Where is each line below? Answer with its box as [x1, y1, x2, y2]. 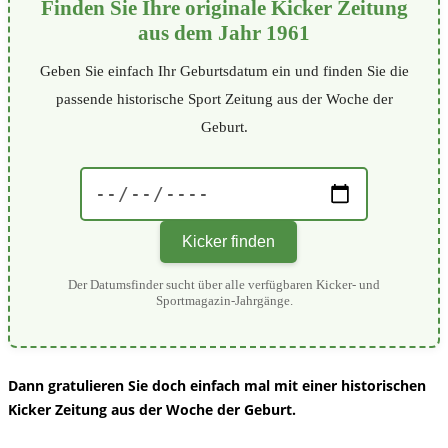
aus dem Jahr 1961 [138, 20, 310, 44]
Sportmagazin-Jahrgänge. [155, 292, 293, 308]
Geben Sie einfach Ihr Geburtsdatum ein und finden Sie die [39, 62, 409, 79]
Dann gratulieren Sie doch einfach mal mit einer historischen [8, 375, 426, 395]
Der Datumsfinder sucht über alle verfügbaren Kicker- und [68, 276, 380, 292]
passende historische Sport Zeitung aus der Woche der [55, 90, 393, 107]
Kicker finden [181, 232, 275, 250]
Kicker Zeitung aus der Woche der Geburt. [8, 399, 300, 419]
